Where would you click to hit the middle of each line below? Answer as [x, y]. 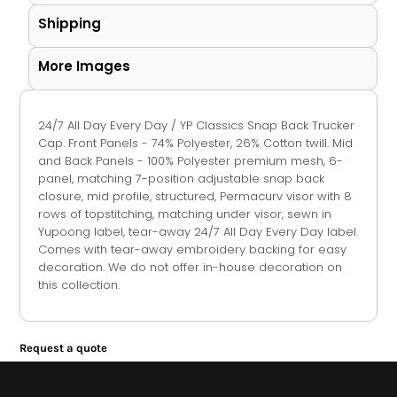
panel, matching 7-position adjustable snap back [181, 179]
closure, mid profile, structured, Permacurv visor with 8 [195, 197]
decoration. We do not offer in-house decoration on [190, 268]
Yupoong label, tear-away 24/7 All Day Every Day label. [198, 232]
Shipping [69, 24]
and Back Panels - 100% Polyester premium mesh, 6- [190, 161]
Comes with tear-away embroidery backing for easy [192, 250]
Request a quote [63, 348]
